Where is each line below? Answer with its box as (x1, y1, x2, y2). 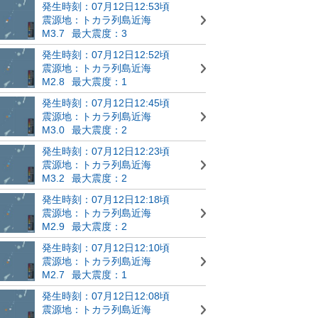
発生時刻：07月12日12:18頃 (42, 193, 170, 205)
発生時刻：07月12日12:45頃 (42, 97, 170, 109)
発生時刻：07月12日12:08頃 (42, 290, 170, 302)
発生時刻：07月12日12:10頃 (42, 241, 170, 253)
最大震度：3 (72, 27, 127, 39)
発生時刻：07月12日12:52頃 (42, 48, 170, 60)
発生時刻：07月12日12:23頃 (42, 145, 170, 157)
